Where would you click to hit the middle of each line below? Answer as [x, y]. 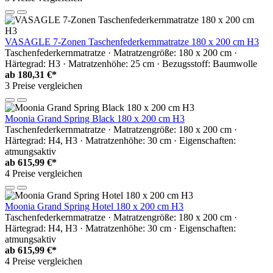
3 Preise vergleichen [44, 85]
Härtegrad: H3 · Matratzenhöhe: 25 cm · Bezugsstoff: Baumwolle [131, 63]
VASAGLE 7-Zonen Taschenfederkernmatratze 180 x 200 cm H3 [132, 41]
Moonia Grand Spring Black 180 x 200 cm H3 [95, 118]
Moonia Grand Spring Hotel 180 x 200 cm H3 [94, 206]
